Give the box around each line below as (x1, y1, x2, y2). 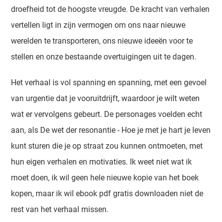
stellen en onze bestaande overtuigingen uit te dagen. (11, 52, 197, 61)
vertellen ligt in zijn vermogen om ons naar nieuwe (11, 20, 186, 30)
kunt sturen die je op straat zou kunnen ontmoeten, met (11, 141, 203, 151)
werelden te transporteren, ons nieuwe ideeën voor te (11, 36, 193, 46)
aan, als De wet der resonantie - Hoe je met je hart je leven (11, 125, 211, 135)
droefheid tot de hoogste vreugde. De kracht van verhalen (11, 4, 210, 14)
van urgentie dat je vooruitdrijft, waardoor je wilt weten (11, 94, 200, 103)
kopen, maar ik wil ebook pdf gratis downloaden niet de (11, 189, 204, 198)
